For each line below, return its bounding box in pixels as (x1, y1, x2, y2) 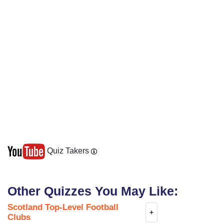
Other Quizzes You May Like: (7, 184, 178, 198)
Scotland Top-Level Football (7, 202, 118, 212)
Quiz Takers (45, 146, 91, 155)
